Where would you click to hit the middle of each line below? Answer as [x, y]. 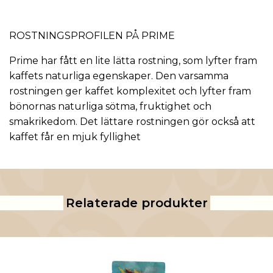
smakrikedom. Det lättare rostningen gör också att [132, 122]
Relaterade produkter [136, 203]
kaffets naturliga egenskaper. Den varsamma [119, 76]
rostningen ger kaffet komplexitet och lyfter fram [130, 91]
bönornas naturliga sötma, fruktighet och [110, 107]
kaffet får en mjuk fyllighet [75, 137]
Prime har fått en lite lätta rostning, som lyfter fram [133, 61]
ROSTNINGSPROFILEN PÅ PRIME [92, 36]
